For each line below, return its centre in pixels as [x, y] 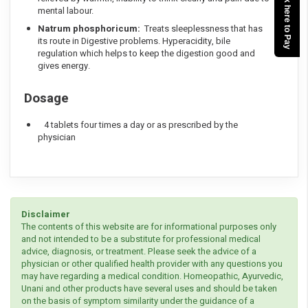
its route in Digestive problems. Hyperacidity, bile [134, 41]
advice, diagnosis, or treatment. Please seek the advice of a [139, 252]
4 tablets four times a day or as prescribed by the [138, 125]
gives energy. [64, 66]
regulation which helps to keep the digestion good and [146, 54]
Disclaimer [46, 214]
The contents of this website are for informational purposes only [149, 227]
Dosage [46, 99]
